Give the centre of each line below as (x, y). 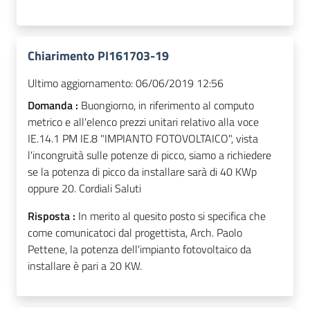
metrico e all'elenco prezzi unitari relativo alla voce (143, 122)
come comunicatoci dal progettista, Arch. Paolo (135, 233)
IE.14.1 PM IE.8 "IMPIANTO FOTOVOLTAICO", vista (143, 139)
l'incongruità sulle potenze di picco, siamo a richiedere (149, 155)
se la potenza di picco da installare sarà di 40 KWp (142, 172)
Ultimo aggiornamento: (80, 83)
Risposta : (53, 216)
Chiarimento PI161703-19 (98, 56)
